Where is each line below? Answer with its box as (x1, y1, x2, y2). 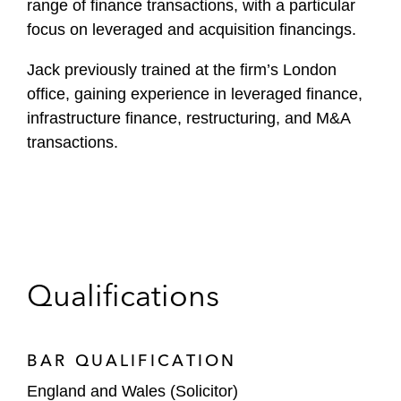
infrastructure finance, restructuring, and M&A (27, 109, 350, 127)
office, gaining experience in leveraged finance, (27, 85, 363, 103)
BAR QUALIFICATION (27, 350, 237, 371)
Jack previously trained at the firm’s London (27, 61, 337, 79)
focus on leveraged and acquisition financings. (27, 21, 361, 38)
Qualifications (27, 277, 219, 314)
